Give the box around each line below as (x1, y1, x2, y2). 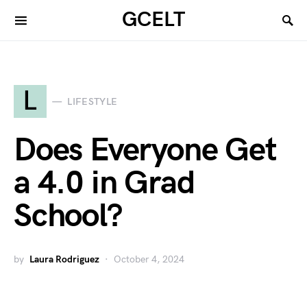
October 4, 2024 (114, 254, 184, 265)
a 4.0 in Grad (14, 164, 195, 203)
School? (14, 197, 122, 236)
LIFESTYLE (67, 95, 118, 108)
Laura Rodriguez (29, 254, 99, 265)
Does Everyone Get (14, 131, 277, 170)
